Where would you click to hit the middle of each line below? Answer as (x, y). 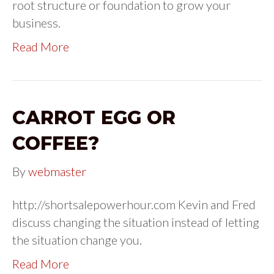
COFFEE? (56, 144)
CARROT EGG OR (94, 118)
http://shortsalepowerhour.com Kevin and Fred (134, 205)
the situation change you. (77, 240)
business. (36, 23)
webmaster (57, 172)
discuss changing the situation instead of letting (136, 222)
